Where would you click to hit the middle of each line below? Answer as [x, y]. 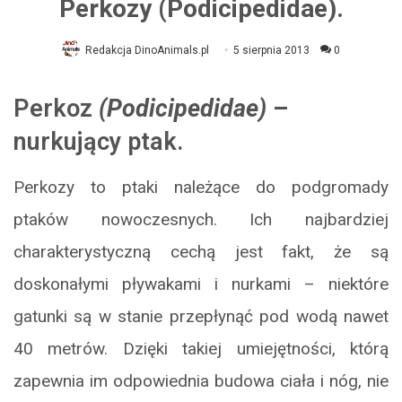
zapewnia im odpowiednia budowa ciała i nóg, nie [201, 380]
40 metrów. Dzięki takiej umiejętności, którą [201, 348]
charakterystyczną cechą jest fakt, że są [201, 251]
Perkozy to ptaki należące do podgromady [201, 187]
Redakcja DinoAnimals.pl [147, 51]
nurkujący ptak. [98, 142]
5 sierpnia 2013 [271, 51]
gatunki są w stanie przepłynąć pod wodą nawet [201, 316]
